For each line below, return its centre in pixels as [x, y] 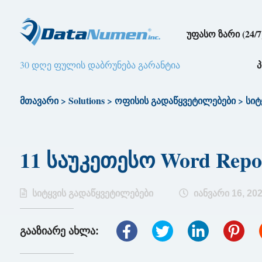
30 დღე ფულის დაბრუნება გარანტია [100, 65]
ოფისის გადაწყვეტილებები [175, 100]
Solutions [86, 100]
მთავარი [39, 100]
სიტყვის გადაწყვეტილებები [92, 193]
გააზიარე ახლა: [61, 231]
